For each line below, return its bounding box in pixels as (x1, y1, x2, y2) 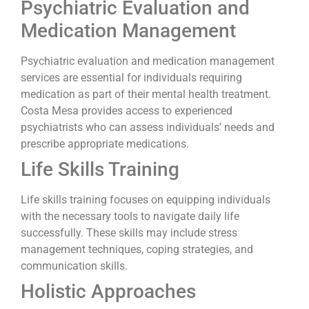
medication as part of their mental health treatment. (21, 87, 271, 101)
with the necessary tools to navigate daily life (21, 209, 239, 223)
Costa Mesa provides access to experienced (21, 103, 232, 117)
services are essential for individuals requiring (21, 70, 242, 84)
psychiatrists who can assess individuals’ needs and (21, 120, 275, 134)
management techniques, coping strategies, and (21, 242, 253, 256)
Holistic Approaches (21, 279, 196, 303)
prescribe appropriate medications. (21, 137, 189, 150)
